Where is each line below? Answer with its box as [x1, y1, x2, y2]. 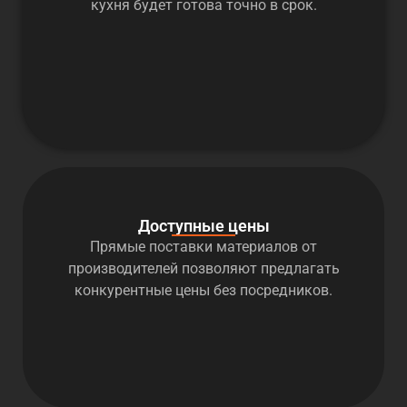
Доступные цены [137, 216, 270, 236]
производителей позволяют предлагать [67, 260, 340, 278]
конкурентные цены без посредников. [74, 282, 333, 300]
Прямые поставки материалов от [90, 238, 317, 256]
